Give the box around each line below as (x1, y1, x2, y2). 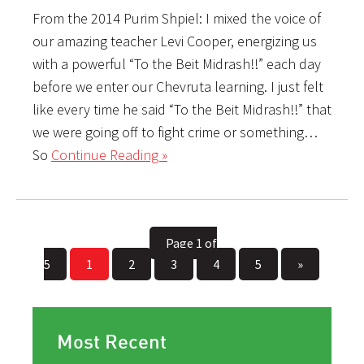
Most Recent (57, 328, 167, 353)
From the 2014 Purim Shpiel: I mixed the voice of (32, 8, 321, 28)
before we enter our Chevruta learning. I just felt (32, 76, 323, 96)
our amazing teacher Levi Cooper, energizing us (32, 31, 317, 50)
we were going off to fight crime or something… (32, 122, 318, 141)
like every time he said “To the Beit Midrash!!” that (32, 99, 331, 119)
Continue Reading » (51, 145, 167, 164)
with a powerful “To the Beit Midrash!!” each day (32, 54, 321, 73)
